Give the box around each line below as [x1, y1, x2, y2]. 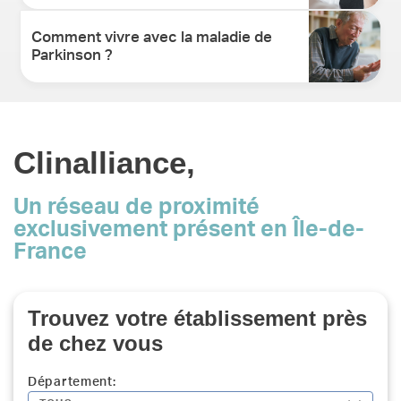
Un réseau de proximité [13, 195, 260, 218]
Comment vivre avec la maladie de [31, 29, 273, 45]
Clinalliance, [13, 144, 195, 180]
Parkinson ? [31, 47, 114, 63]
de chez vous [28, 330, 163, 355]
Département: [28, 375, 116, 388]
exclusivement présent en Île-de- [13, 218, 364, 241]
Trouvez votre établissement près [28, 305, 367, 330]
